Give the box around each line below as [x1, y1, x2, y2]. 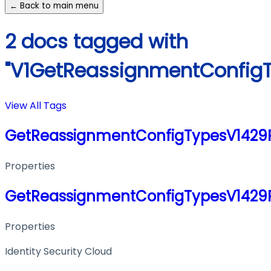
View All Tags [5, 99, 67, 113]
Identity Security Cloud [5, 244, 112, 258]
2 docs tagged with [5, 27, 188, 55]
